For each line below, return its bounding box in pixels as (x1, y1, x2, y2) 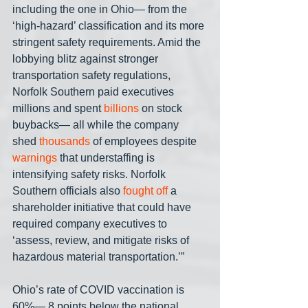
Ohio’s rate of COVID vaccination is (12, 284, 187, 296)
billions (104, 102, 139, 115)
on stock (139, 102, 185, 115)
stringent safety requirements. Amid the (12, 36, 203, 49)
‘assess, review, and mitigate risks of (12, 234, 192, 247)
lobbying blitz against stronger (12, 53, 161, 65)
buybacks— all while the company (12, 119, 181, 131)
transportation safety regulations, (12, 69, 173, 82)
